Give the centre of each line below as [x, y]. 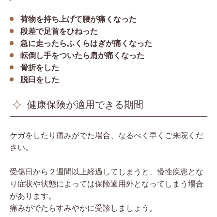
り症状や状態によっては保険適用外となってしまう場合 [107, 184]
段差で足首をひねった [59, 31]
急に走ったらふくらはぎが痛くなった [86, 43]
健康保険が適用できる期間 [85, 104]
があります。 [33, 196]
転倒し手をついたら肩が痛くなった [82, 55]
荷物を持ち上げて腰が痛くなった [78, 19]
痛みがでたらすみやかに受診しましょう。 [83, 208]
